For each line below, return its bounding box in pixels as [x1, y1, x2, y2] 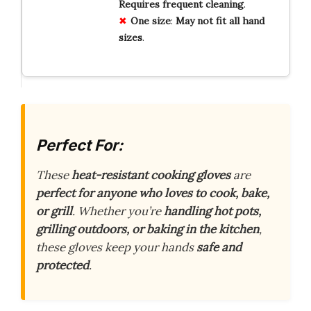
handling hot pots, [164, 203, 261, 219]
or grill [36, 203, 72, 219]
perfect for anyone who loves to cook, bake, [36, 185, 269, 201]
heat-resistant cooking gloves [72, 167, 230, 183]
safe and [196, 239, 242, 255]
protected [36, 258, 89, 274]
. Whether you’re [72, 203, 164, 219]
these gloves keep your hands [36, 239, 196, 255]
